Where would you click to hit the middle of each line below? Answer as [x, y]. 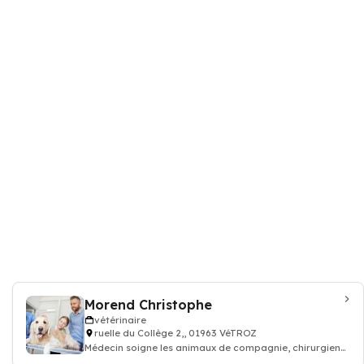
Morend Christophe [148, 305]
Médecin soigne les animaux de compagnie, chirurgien [212, 348]
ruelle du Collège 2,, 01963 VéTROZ [175, 333]
